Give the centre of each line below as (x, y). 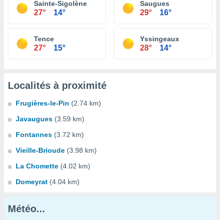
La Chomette (37, 166)
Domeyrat (32, 182)
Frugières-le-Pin (42, 103)
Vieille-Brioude (40, 150)
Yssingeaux (160, 39)
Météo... (27, 209)
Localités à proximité (57, 85)
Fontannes (34, 135)
